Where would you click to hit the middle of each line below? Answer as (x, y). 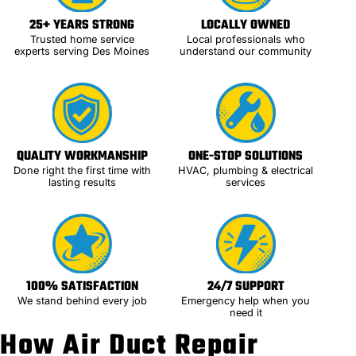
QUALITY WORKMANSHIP (82, 156)
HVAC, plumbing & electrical (246, 170)
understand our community (246, 52)
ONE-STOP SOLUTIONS (246, 156)
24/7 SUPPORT (246, 287)
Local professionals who (246, 40)
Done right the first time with (82, 170)
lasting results (82, 182)
